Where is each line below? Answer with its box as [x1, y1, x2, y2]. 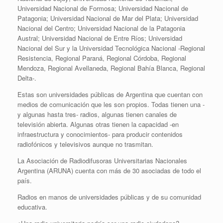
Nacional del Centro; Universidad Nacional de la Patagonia [17, 23, 185, 33]
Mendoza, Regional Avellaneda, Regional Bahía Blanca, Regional [17, 63, 205, 73]
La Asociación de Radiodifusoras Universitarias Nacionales [17, 156, 187, 166]
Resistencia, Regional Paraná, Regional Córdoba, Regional [17, 53, 186, 63]
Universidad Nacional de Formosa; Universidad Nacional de [17, 3, 188, 13]
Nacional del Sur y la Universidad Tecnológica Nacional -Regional [17, 43, 205, 53]
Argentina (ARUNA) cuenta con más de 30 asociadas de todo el [17, 166, 201, 176]
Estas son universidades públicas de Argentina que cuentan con [17, 90, 203, 100]
